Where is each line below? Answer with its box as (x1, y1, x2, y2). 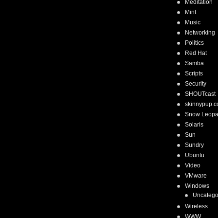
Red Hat (185, 50, 207, 56)
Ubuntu (185, 152, 204, 159)
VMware (185, 172, 207, 179)
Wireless (185, 203, 208, 210)
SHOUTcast (185, 91, 216, 97)
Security (185, 80, 206, 87)
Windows (185, 182, 209, 189)
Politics (185, 39, 204, 46)
